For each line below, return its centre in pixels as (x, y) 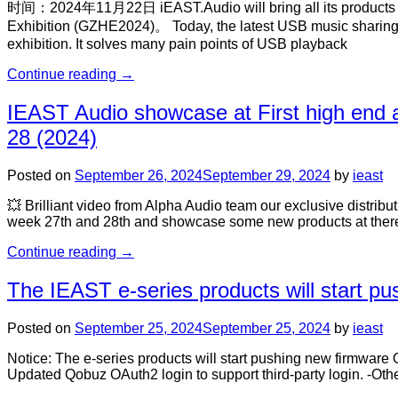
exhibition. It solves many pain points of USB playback (177, 44)
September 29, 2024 (267, 176)
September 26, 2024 (139, 176)
